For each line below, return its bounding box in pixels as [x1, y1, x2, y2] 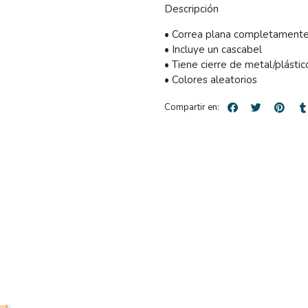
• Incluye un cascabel [164, 42, 262, 56]
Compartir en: [164, 101, 219, 114]
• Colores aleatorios [164, 72, 257, 87]
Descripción [164, 1, 219, 16]
